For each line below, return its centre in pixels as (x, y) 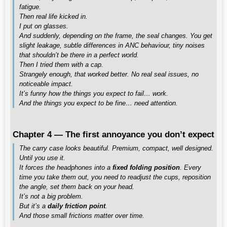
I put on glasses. (44, 26)
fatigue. (30, 7)
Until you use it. (42, 158)
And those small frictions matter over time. (82, 216)
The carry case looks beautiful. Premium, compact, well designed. (116, 148)
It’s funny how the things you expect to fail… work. (94, 93)
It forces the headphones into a (66, 167)
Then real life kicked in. (53, 16)
